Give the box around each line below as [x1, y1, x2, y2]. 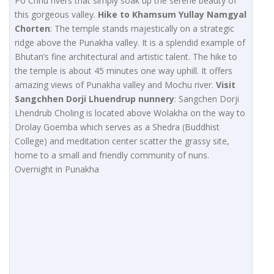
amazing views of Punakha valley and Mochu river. [15, 79, 216, 91]
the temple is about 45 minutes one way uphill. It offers [15, 65, 232, 77]
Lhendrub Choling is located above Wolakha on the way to [15, 107, 245, 119]
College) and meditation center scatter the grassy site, [15, 135, 229, 147]
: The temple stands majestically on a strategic [50, 23, 234, 35]
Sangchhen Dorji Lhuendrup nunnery [15, 93, 174, 105]
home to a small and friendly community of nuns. [15, 149, 209, 161]
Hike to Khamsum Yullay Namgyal [98, 9, 246, 21]
